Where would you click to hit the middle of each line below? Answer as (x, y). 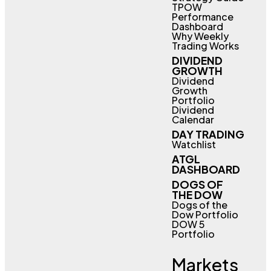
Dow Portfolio (205, 214)
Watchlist (194, 144)
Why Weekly (200, 36)
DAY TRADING (208, 134)
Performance (202, 17)
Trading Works (205, 46)
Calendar (193, 119)
